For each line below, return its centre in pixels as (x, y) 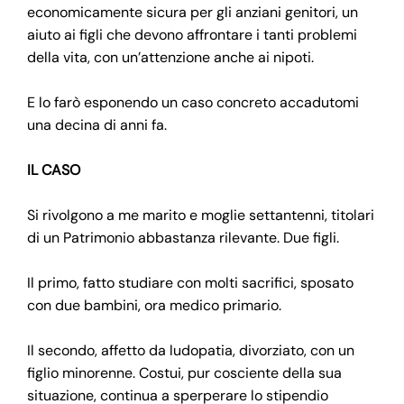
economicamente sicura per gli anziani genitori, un (193, 12)
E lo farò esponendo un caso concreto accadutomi (193, 102)
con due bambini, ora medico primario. (154, 305)
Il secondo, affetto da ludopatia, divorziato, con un (191, 350)
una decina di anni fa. (97, 124)
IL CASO (54, 170)
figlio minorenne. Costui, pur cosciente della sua (184, 372)
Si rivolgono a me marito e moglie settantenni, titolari (201, 215)
